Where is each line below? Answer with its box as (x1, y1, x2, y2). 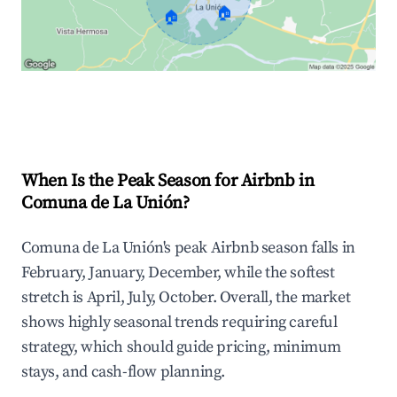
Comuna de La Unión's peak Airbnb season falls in (21, 237, 355, 259)
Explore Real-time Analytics (50, 98, 232, 119)
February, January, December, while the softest (21, 262, 335, 284)
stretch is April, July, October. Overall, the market (21, 287, 351, 308)
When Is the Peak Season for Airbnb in (21, 170, 315, 193)
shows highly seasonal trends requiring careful (21, 312, 338, 333)
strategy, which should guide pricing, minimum (21, 337, 342, 358)
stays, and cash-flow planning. (21, 362, 226, 383)
